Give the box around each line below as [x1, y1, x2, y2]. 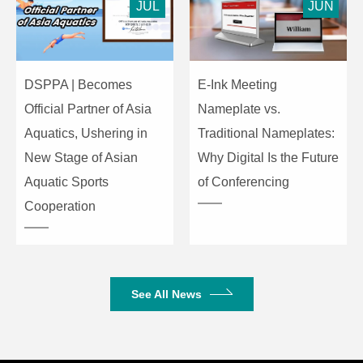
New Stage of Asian [24, 151, 138, 165]
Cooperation [24, 199, 96, 214]
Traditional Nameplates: [198, 126, 335, 141]
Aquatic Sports [24, 175, 109, 190]
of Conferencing [198, 175, 289, 190]
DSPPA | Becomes [24, 78, 132, 92]
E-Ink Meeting [198, 78, 277, 92]
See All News [130, 288, 202, 301]
